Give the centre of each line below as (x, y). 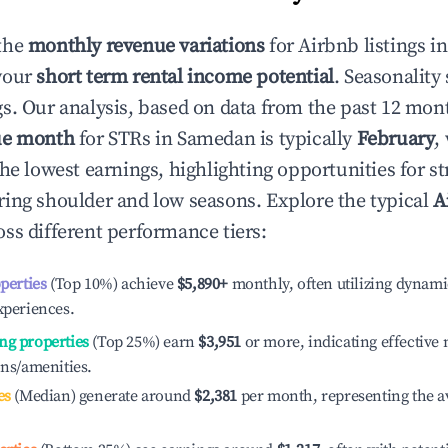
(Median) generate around (100, 396)
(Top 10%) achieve (110, 284)
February (395, 139)
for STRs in (126, 139)
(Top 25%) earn (141, 342)
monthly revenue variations (146, 46)
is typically (306, 139)
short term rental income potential (185, 77)
